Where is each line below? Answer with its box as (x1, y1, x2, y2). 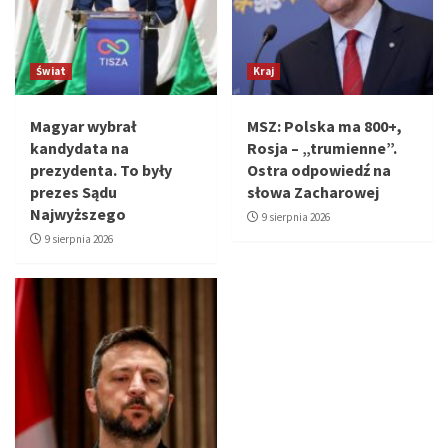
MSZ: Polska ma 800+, (246, 115, 402, 136)
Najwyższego (30, 203, 126, 224)
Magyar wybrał (30, 115, 136, 136)
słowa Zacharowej (246, 181, 379, 202)
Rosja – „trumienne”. (246, 137, 397, 158)
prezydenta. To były (30, 159, 172, 180)
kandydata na (30, 137, 129, 158)
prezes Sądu (30, 181, 117, 202)
